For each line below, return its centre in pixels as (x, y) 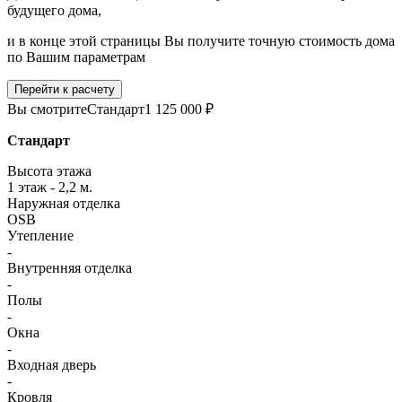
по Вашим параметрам (76, 57)
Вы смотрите (47, 109)
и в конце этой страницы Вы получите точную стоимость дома (201, 40)
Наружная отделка (64, 203)
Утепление (40, 235)
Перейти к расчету (65, 89)
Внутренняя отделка (70, 267)
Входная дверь (52, 364)
